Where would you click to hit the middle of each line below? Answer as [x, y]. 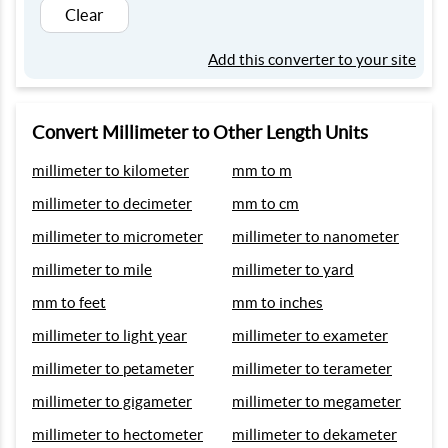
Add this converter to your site [312, 59]
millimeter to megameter [316, 401]
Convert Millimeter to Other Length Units [200, 132]
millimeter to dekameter [314, 434]
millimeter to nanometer [315, 236]
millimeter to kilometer [110, 170]
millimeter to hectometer [117, 434]
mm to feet [69, 302]
